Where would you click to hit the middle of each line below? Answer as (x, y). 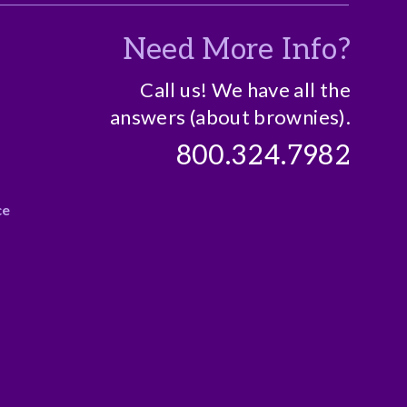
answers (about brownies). (230, 117)
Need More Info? (236, 50)
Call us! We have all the (245, 89)
